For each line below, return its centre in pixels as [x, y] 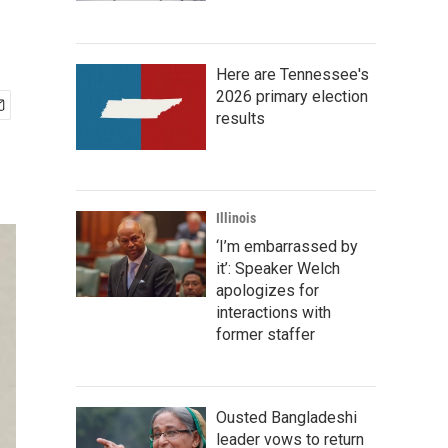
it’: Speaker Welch [278, 268]
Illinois [236, 218]
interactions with [273, 312]
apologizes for [267, 290]
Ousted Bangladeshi [286, 417]
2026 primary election [292, 96]
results [240, 118]
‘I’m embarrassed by [287, 246]
